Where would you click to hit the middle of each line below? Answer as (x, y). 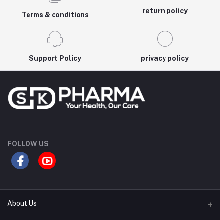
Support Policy (55, 58)
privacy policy (165, 58)
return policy (165, 11)
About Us (22, 203)
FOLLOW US (28, 144)
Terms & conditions (55, 14)
